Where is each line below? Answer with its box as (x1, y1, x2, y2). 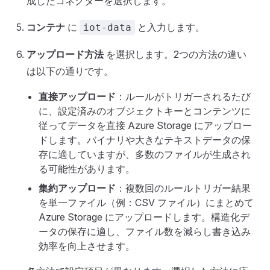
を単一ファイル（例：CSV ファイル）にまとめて (39, 196, 254, 209)
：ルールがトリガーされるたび (116, 90, 251, 103)
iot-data (83, 22, 131, 34)
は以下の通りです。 (27, 65, 113, 78)
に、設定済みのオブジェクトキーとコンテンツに (39, 105, 251, 118)
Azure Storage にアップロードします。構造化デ (39, 211, 250, 224)
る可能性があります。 (39, 163, 135, 175)
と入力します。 (135, 21, 205, 34)
